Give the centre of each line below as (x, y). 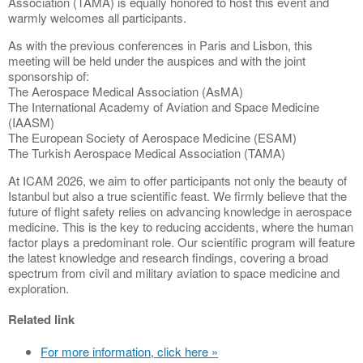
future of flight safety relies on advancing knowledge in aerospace (180, 211)
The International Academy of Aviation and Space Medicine (164, 106)
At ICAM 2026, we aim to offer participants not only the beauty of (177, 180)
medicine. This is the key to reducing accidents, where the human (181, 226)
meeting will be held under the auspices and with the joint (157, 60)
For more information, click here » (129, 351)
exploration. (38, 288)
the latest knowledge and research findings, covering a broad (168, 257)
